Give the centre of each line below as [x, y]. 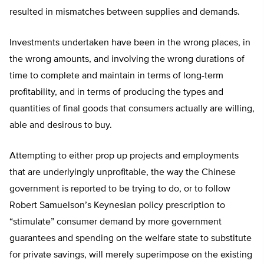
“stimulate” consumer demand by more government [115, 222]
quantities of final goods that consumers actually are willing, [132, 109]
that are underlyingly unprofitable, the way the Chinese [123, 173]
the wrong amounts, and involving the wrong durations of [127, 60]
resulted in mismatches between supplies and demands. [125, 13]
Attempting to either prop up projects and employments [124, 156]
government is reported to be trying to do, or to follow [120, 189]
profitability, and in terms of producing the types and [116, 93]
